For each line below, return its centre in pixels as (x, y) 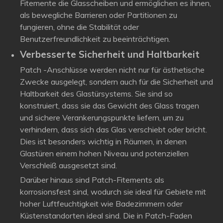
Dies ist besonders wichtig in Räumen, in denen (103, 141)
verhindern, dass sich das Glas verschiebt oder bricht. (113, 129)
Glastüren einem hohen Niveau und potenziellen (104, 153)
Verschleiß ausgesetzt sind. (68, 165)
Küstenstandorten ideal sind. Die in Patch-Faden (106, 216)
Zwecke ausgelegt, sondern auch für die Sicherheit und (116, 82)
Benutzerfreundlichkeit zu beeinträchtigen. (95, 39)
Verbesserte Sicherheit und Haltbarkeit (110, 54)
